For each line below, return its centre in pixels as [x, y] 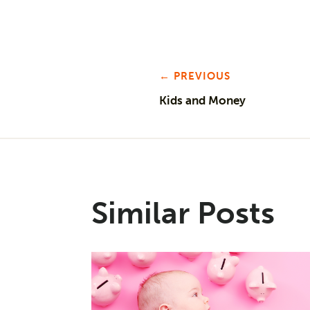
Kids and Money [202, 100]
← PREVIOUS [195, 76]
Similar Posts [183, 213]
